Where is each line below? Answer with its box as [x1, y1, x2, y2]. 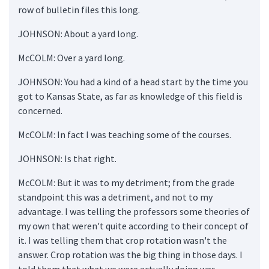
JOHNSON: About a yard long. [18, 27, 138, 40]
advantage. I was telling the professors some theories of [18, 205, 250, 217]
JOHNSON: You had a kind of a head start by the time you [18, 75, 248, 88]
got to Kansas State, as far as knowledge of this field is [18, 89, 243, 102]
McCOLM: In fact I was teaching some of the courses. [18, 128, 231, 141]
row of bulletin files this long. [18, 3, 140, 16]
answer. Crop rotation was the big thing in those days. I [18, 248, 243, 261]
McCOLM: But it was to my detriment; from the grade [18, 176, 235, 189]
